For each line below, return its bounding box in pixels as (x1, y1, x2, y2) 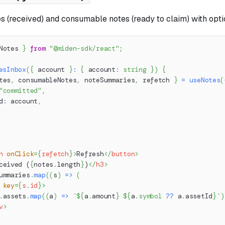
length (57, 160, 81, 169)
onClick (7, 149, 34, 158)
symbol (139, 191, 162, 200)
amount (92, 191, 116, 200)
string (123, 65, 147, 74)
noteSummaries (80, 75, 135, 84)
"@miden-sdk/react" (49, 44, 120, 53)
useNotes (189, 75, 220, 84)
